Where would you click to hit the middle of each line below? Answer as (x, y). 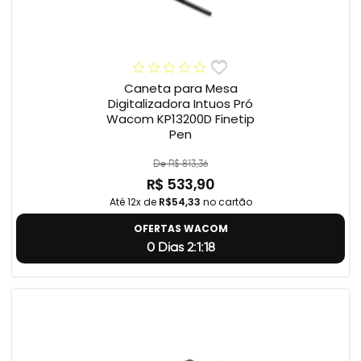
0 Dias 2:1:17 (180, 247)
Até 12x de (134, 202)
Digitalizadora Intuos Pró (180, 104)
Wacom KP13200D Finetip (180, 119)
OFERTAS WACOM (180, 229)
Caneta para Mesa (180, 89)
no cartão (226, 202)
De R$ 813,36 (180, 164)
